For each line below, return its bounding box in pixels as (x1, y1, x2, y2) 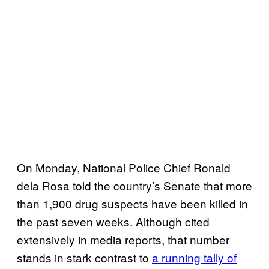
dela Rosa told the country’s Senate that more (17, 177, 252, 193)
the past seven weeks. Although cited (17, 213, 210, 229)
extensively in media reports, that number (17, 231, 229, 247)
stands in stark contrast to (17, 249, 152, 265)
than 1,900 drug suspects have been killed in (17, 195, 248, 211)
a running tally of (152, 249, 237, 265)
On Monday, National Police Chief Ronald (17, 159, 231, 175)
